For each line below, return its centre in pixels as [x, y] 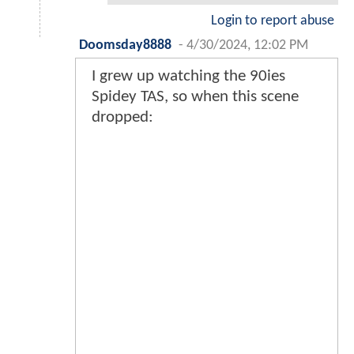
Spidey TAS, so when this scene [195, 97]
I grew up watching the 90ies [188, 77]
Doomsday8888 [125, 46]
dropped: [122, 118]
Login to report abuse [273, 21]
